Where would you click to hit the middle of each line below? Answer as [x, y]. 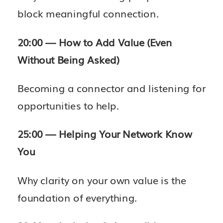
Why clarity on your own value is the [102, 180]
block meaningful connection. [88, 13]
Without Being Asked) [68, 59]
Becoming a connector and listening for [111, 88]
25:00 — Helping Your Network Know [105, 134]
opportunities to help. [68, 105]
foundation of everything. [77, 197]
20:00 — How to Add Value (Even [95, 42]
